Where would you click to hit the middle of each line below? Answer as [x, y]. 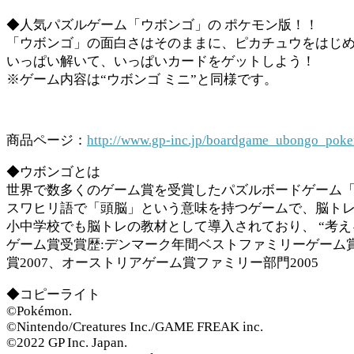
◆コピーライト [53, 295]
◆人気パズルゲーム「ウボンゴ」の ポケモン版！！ [162, 25]
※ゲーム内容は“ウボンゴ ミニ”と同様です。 [142, 80]
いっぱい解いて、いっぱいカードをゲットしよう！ [161, 62]
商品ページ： [47, 141]
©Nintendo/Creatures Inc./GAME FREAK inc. [135, 327]
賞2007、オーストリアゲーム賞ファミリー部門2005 [162, 263]
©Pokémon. [39, 311]
